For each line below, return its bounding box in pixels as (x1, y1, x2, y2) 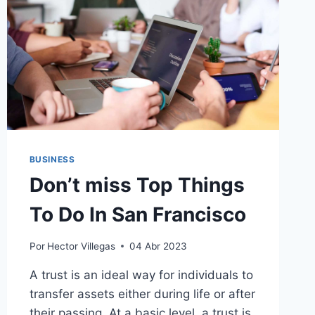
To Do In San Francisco (29, 202, 246, 226)
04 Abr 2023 (129, 240, 187, 252)
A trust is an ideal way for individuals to (29, 267, 253, 282)
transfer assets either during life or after (29, 286, 255, 301)
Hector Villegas (46, 240, 115, 252)
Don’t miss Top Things (29, 172, 245, 197)
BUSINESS (29, 153, 75, 165)
